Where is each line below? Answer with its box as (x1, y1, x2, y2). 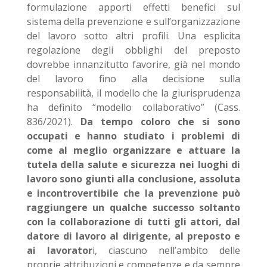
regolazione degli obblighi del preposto (26, 44, 241, 57)
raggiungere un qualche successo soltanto (26, 201, 241, 214)
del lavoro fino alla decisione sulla (26, 72, 241, 85)
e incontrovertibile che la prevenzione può (26, 187, 241, 200)
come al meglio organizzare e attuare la (26, 144, 241, 157)
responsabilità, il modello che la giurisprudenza (26, 86, 241, 100)
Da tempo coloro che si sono (80, 115, 241, 128)
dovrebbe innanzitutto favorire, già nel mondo (26, 58, 241, 71)
